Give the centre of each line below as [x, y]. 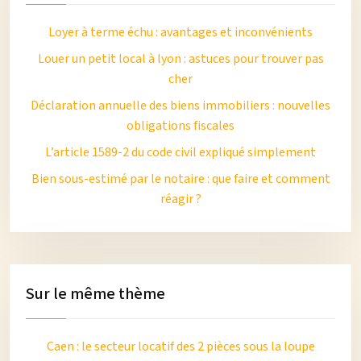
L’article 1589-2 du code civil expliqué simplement [180, 152]
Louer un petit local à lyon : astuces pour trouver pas [180, 59]
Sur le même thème [95, 294]
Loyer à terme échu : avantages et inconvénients [180, 32]
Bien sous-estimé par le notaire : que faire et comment [180, 179]
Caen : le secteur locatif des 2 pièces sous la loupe [180, 346]
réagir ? [180, 199]
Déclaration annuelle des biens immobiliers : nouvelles [180, 106]
